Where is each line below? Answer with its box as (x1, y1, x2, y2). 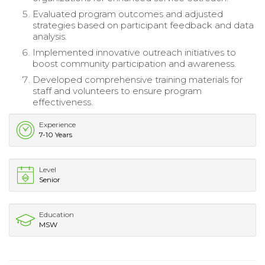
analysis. (33, 30, 67, 42)
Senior (39, 174, 60, 184)
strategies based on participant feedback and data (33, 19, 254, 31)
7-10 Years (39, 130, 72, 139)
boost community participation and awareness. (33, 57, 236, 69)
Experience (39, 119, 76, 129)
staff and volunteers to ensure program (33, 85, 202, 96)
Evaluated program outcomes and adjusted (33, 8, 223, 20)
